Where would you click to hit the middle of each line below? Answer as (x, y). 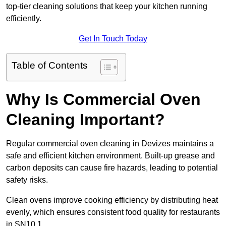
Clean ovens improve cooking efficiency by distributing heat (112, 200)
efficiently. (24, 19)
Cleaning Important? (86, 120)
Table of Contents (50, 66)
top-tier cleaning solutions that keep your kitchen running (107, 7)
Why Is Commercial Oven (103, 100)
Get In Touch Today (113, 39)
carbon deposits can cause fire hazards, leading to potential (112, 168)
